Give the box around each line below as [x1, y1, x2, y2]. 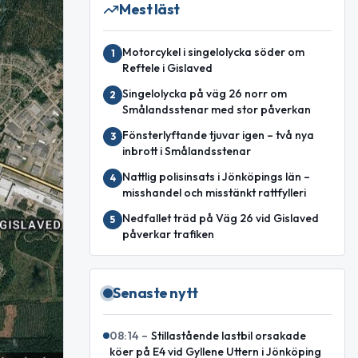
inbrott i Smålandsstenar [122, 144, 251, 158]
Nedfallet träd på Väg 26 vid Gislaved [122, 211, 319, 225]
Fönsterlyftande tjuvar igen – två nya [122, 128, 314, 142]
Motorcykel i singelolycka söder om [122, 45, 304, 59]
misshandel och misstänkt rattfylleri [122, 185, 306, 200]
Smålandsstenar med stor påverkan [122, 102, 311, 117]
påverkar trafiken [122, 227, 214, 241]
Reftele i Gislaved [122, 61, 213, 75]
